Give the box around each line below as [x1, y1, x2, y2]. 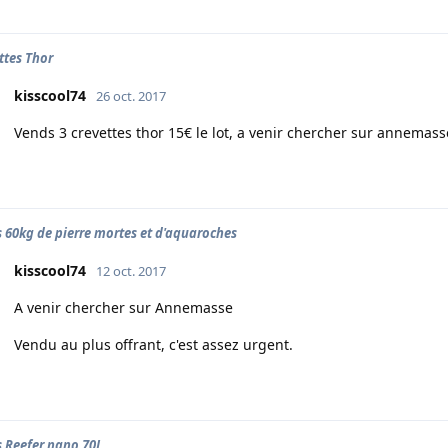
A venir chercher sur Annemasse [14, 298, 233, 317]
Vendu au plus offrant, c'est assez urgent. [14, 335, 293, 354]
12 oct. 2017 [96, 262, 166, 280]
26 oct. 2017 [96, 87, 166, 105]
